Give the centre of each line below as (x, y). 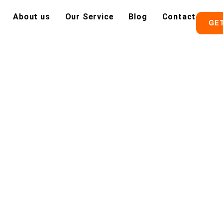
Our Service (89, 17)
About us (32, 17)
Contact (179, 17)
